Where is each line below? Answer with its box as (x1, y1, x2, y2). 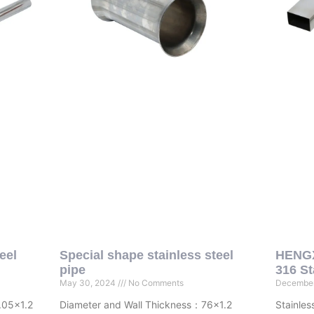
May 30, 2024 (59, 277, 118, 288)
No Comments (125, 277, 184, 288)
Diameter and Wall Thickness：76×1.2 (59, 298, 232, 310)
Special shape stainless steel (59, 247, 233, 262)
